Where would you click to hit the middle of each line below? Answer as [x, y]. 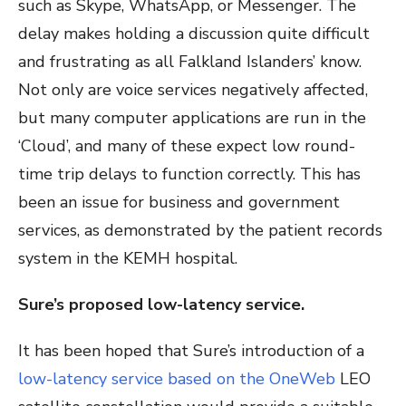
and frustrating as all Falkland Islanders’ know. [190, 62]
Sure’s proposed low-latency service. [161, 305]
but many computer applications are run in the [192, 118]
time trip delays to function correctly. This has [189, 174]
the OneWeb [287, 379]
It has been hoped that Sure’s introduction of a [191, 351]
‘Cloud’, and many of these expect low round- [187, 146]
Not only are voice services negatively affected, [193, 90]
